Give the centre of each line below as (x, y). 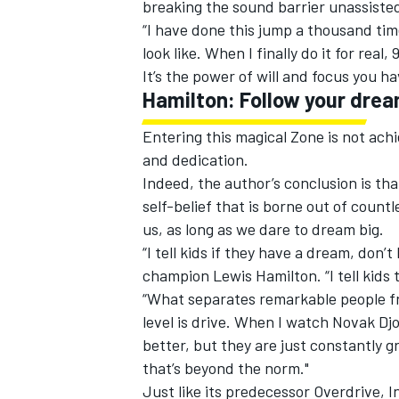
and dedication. (197, 160)
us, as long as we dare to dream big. (263, 229)
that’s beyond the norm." (226, 368)
